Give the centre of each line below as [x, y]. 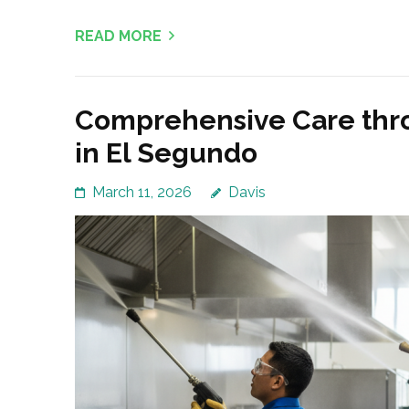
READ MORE [118, 37]
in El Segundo [166, 153]
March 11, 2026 [142, 193]
